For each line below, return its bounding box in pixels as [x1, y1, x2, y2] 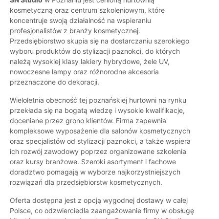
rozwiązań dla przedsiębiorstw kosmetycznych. [10, 178, 162, 187]
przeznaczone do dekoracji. [10, 78, 99, 87]
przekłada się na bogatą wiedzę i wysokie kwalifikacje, [10, 106, 185, 115]
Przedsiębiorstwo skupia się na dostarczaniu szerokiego [10, 37, 189, 45]
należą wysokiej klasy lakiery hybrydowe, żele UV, [10, 57, 170, 66]
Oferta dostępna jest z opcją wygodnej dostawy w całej [10, 196, 188, 205]
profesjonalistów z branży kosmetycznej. [10, 26, 140, 35]
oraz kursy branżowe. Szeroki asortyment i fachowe [10, 157, 176, 166]
